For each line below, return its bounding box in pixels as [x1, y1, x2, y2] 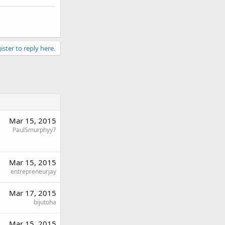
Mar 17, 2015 [9, 188, 56, 198]
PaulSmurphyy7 [13, 126, 56, 134]
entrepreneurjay [11, 167, 56, 176]
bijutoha [34, 198, 56, 206]
